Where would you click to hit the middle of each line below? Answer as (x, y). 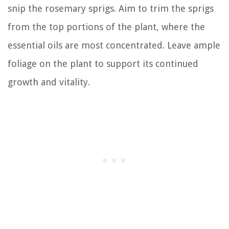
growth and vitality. (49, 82)
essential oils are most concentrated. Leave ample (114, 45)
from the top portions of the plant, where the (106, 27)
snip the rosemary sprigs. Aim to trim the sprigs (111, 8)
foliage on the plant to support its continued (103, 63)
